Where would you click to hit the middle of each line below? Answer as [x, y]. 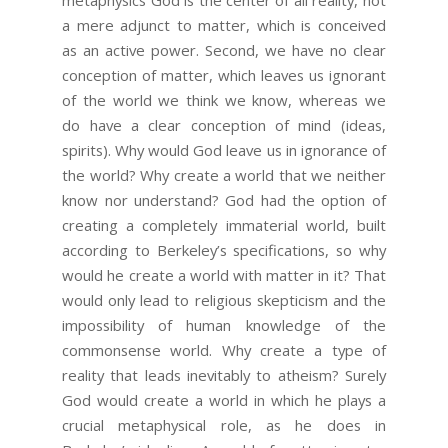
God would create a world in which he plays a [224, 399]
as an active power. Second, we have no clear [224, 49]
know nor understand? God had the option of [224, 199]
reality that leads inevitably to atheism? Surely [224, 374]
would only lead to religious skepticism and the [224, 299]
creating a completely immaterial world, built [224, 224]
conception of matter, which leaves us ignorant [224, 74]
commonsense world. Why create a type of [224, 349]
